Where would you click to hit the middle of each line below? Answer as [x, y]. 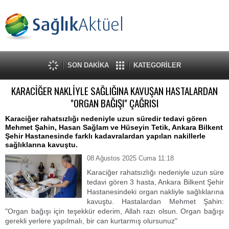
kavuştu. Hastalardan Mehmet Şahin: [155, 201]
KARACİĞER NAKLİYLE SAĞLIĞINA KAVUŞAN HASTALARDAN [114, 91]
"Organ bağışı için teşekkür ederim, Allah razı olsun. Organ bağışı [114, 211]
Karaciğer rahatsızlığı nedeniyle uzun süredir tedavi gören [106, 119]
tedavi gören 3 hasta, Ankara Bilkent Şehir [155, 182]
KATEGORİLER [157, 65]
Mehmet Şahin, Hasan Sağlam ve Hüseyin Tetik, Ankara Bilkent [114, 127]
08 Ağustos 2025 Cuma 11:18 [130, 158]
